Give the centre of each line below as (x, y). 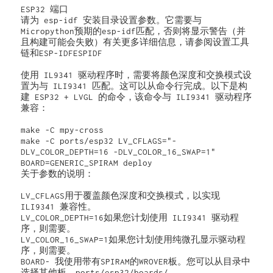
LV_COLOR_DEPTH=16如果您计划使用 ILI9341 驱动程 (130, 217)
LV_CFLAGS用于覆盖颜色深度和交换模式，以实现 (121, 195)
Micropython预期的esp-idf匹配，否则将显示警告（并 (133, 31)
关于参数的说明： (58, 173)
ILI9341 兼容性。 (59, 206)
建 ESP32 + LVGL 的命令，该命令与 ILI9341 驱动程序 (136, 97)
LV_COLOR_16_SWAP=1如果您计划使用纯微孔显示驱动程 (133, 239)
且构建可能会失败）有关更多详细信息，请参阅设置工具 (135, 42)
